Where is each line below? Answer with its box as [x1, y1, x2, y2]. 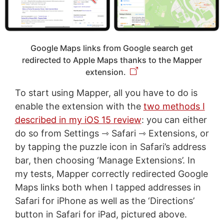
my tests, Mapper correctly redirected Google [14, 168, 208, 179]
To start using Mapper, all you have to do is [14, 87, 197, 98]
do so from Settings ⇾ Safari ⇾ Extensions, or [14, 127, 209, 138]
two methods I [143, 100, 205, 111]
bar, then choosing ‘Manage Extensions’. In [14, 154, 195, 165]
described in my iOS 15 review [14, 114, 141, 125]
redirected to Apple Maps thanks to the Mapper [21, 54, 202, 65]
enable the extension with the [14, 100, 143, 111]
